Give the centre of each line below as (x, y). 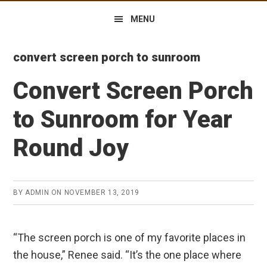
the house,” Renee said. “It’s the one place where (128, 254)
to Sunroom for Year (123, 119)
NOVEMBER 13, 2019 (102, 192)
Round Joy (71, 148)
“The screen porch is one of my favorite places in (130, 237)
